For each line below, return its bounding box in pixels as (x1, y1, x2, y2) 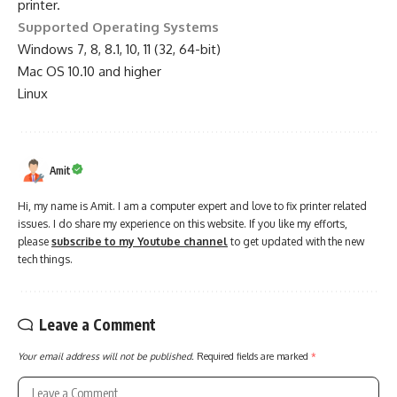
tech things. (18, 253, 73, 267)
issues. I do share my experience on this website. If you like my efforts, (18, 217, 347, 231)
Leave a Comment (39, 315, 156, 335)
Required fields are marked (197, 350, 311, 362)
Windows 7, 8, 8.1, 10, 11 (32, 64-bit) (18, 41, 221, 58)
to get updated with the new (228, 235, 364, 249)
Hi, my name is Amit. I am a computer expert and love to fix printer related (18, 199, 367, 214)
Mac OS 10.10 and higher (18, 63, 161, 81)
